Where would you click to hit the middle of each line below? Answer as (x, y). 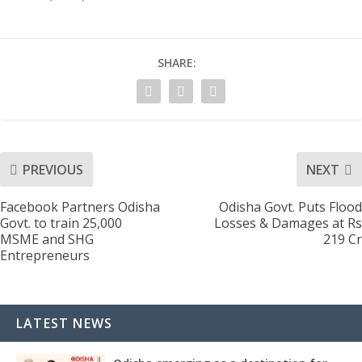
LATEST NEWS (65, 324)
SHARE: (177, 63)
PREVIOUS (53, 169)
